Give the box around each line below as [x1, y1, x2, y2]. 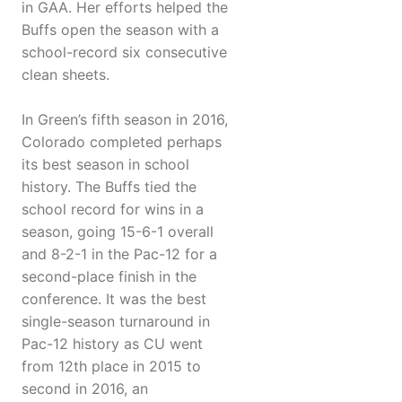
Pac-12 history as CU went [22, 335, 203, 354]
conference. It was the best [22, 290, 206, 309]
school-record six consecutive [22, 43, 227, 62]
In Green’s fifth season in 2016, [22, 110, 228, 129]
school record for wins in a [22, 200, 204, 219]
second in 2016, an [22, 380, 148, 398]
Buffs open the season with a [22, 21, 219, 39]
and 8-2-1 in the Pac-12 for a [22, 245, 217, 264]
